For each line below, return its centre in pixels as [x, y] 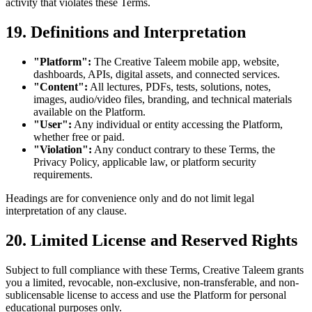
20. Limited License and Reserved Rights [151, 240]
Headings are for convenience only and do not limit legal [130, 198]
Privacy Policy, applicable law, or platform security [145, 162]
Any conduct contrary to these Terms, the [184, 150]
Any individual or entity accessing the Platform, [177, 125]
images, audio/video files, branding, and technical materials [163, 100]
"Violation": [63, 150]
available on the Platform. [89, 112]
